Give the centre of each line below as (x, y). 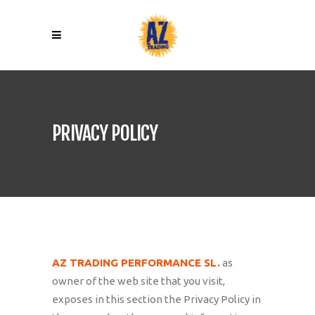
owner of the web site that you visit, (139, 281)
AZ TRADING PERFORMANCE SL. (136, 263)
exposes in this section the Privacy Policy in (156, 299)
